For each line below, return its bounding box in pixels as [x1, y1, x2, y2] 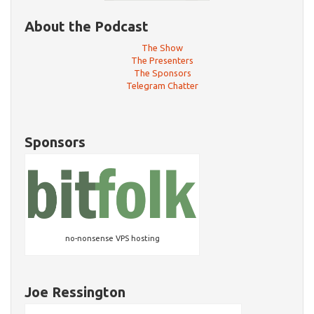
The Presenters [131, 55, 193, 65]
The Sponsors [133, 68, 191, 78]
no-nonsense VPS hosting [64, 234, 160, 243]
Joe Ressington [25, 284, 125, 300]
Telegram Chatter [126, 81, 198, 90]
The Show [142, 43, 183, 53]
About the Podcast [25, 18, 149, 34]
